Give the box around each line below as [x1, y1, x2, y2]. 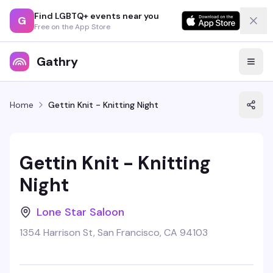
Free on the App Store [34, 21, 110, 32]
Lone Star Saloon [37, 205, 124, 219]
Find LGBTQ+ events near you [34, 10, 159, 21]
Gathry [37, 54, 78, 69]
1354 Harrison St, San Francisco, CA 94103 [19, 226, 208, 239]
